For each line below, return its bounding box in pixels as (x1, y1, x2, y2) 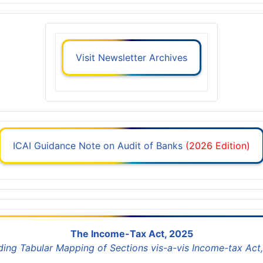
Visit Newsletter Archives (73, 52, 190, 64)
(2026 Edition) (186, 140, 253, 152)
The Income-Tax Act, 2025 (68, 228, 195, 240)
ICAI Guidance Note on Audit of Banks (10, 140, 186, 152)
